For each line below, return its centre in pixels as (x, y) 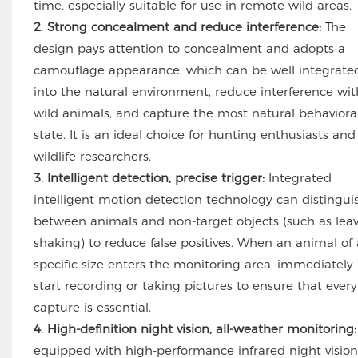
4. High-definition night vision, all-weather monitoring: (195, 329)
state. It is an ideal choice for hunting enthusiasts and (194, 135)
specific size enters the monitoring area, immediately (193, 265)
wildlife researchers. (92, 157)
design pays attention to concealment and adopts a (189, 49)
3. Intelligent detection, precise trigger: (149, 178)
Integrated (298, 178)
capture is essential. (92, 308)
